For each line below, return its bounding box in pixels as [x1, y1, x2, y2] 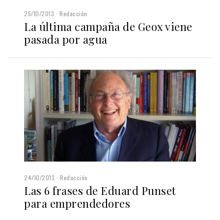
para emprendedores [24, 196, 130, 211]
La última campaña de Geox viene [24, 19, 192, 34]
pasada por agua [24, 31, 108, 47]
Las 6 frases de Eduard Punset [24, 183, 176, 198]
